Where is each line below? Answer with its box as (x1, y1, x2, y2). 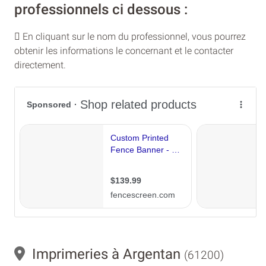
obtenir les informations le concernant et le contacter (14, 45, 233, 56)
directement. (14, 59, 66, 71)
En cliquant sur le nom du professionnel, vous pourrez (20, 30, 246, 42)
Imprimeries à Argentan (25, 245, 184, 262)
